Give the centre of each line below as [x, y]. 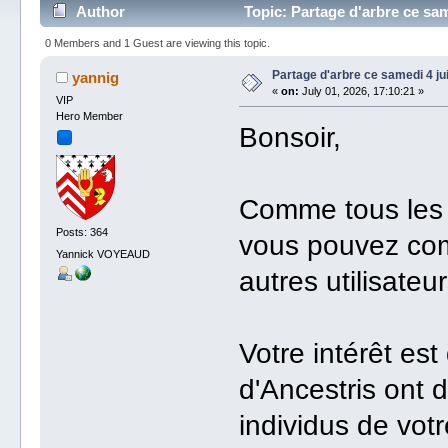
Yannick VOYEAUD [102, 253]
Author [101, 12]
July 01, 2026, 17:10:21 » [361, 90]
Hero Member [89, 115]
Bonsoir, [290, 137]
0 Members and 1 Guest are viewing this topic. [157, 42]
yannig [96, 77]
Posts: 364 [81, 232]
